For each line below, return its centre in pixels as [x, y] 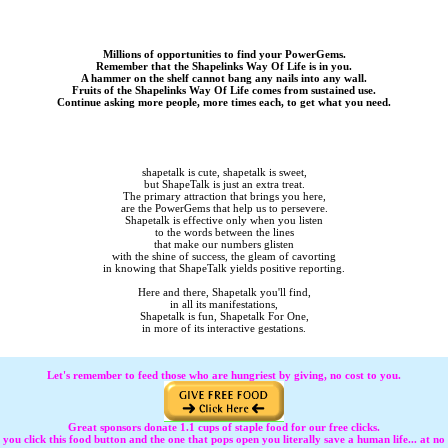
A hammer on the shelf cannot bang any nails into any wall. [224, 78]
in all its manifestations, [224, 304]
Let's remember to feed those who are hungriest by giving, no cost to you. [224, 374]
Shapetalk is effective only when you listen [224, 220]
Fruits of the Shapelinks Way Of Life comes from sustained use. [224, 90]
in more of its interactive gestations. [224, 328]
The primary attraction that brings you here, [224, 196]
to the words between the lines [224, 232]
